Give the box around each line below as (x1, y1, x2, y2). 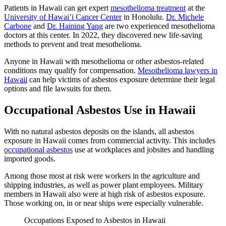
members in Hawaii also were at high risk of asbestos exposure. (4, 189, 205, 198)
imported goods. (4, 154, 55, 163)
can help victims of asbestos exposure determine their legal (27, 75, 215, 84)
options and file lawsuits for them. (4, 84, 111, 93)
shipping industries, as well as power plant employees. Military (4, 180, 203, 189)
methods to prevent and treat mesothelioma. (4, 39, 142, 48)
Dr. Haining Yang (47, 21, 103, 30)
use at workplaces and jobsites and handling (73, 145, 214, 154)
